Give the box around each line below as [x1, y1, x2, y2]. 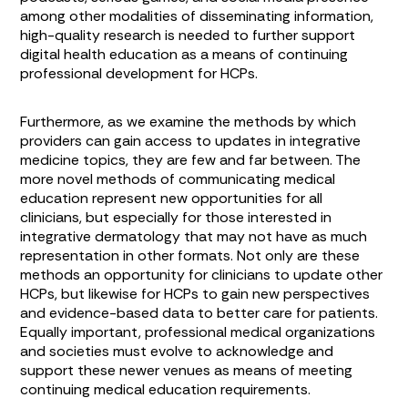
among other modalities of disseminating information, [20, 5, 374, 25]
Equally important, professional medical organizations [20, 321, 376, 342]
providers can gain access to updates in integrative [20, 130, 362, 150]
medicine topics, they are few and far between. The [20, 149, 362, 169]
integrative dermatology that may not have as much [20, 226, 368, 246]
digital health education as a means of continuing [20, 44, 349, 64]
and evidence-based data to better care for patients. [20, 302, 379, 322]
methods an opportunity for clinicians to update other [20, 264, 383, 284]
